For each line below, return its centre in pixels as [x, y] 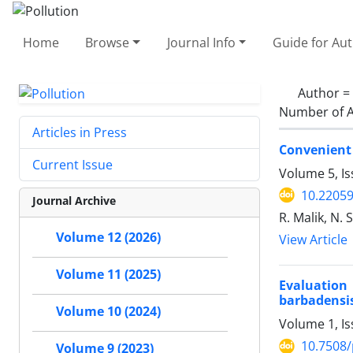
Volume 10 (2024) [108, 312]
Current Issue [72, 165]
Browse [108, 42]
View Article [313, 240]
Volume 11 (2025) [108, 275]
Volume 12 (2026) [108, 238]
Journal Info [201, 42]
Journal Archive [74, 201]
